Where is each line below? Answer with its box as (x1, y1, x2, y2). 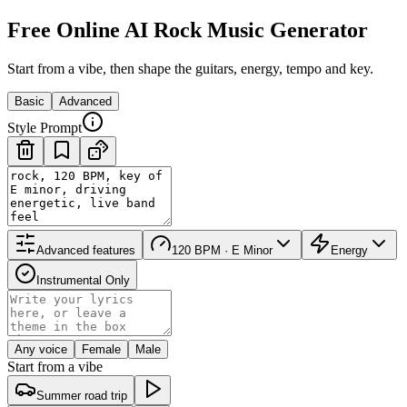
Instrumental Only (36, 273, 130, 287)
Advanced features (36, 243, 135, 257)
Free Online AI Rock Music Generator (7, 17, 368, 42)
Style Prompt (7, 119, 82, 135)
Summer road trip (36, 388, 127, 402)
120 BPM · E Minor (172, 243, 273, 257)
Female (82, 342, 121, 356)
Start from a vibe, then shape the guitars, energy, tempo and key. (7, 60, 373, 76)
